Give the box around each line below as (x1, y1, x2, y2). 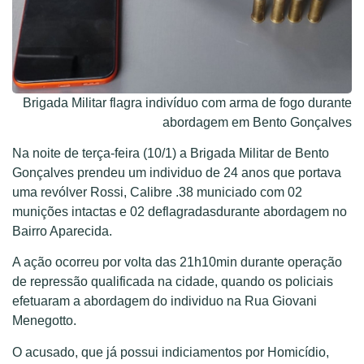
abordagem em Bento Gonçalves (162, 115, 352, 129)
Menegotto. (12, 314, 76, 328)
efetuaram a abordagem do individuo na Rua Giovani (12, 294, 317, 309)
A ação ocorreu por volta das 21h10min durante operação (12, 255, 342, 270)
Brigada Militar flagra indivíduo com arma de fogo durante (23, 95, 352, 110)
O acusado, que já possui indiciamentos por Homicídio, (12, 344, 329, 359)
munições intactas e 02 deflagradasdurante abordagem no (12, 204, 347, 219)
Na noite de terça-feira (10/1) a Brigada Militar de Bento (12, 145, 329, 160)
